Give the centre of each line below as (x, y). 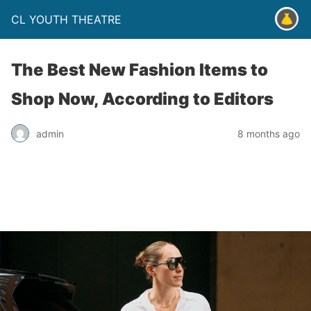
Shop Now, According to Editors (142, 99)
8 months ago (269, 133)
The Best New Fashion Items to (140, 70)
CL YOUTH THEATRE (66, 19)
